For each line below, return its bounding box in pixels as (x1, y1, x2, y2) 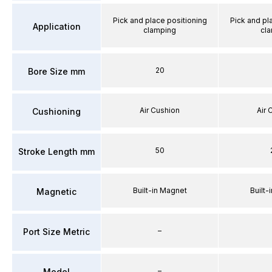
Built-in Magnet (132, 185, 187, 195)
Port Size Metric (23, 226, 90, 237)
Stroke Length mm (18, 146, 95, 157)
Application (32, 21, 81, 32)
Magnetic (36, 186, 76, 197)
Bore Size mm (28, 66, 85, 76)
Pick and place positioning (112, 15, 207, 25)
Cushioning (32, 106, 81, 117)
